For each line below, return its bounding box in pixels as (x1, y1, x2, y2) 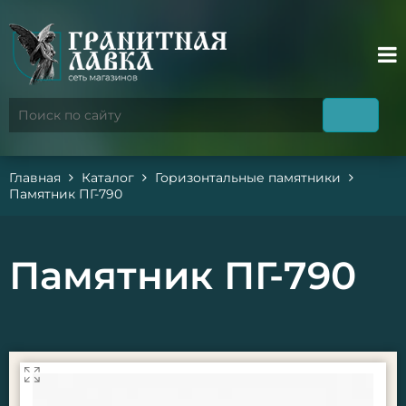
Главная (9, 169, 61, 186)
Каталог (82, 169, 134, 186)
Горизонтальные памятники (155, 169, 341, 186)
